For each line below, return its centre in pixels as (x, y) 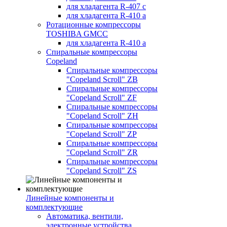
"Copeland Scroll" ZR (102, 152)
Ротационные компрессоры (93, 25)
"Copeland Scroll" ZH (102, 116)
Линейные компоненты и (70, 198)
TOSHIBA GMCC (77, 34)
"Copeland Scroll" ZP (102, 134)
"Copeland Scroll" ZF (102, 98)
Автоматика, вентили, (85, 216)
